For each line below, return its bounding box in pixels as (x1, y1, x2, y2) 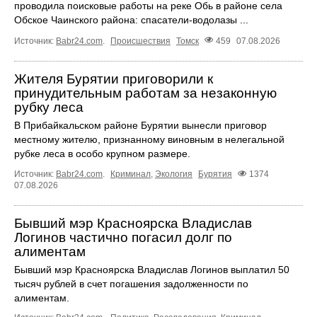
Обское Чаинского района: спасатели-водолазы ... (14, 14, 248, 26)
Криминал (110, 168, 151, 179)
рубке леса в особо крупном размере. (14, 147, 190, 159)
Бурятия (198, 168, 232, 179)
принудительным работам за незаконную (14, 85, 277, 100)
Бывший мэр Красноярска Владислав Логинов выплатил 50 (14, 263, 289, 275)
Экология (155, 168, 192, 179)
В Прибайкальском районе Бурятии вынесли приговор (14, 119, 267, 131)
